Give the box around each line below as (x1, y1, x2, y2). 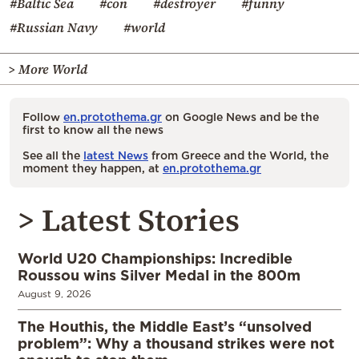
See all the (22, 149, 83, 162)
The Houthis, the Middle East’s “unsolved (18, 318, 312, 335)
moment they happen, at (22, 162, 163, 175)
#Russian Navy (10, 18, 98, 37)
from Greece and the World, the (148, 149, 329, 162)
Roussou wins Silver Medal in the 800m (18, 267, 301, 284)
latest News (83, 149, 148, 162)
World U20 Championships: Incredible (18, 250, 292, 267)
